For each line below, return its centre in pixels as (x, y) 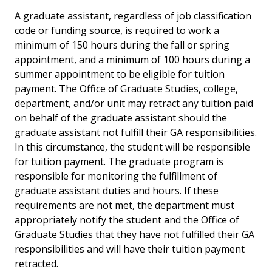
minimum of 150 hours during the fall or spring (122, 45)
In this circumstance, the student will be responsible (132, 147)
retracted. (36, 264)
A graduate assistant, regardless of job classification (133, 16)
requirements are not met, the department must (124, 206)
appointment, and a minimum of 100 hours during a (132, 60)
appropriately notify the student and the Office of (127, 220)
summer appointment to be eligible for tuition (120, 74)
